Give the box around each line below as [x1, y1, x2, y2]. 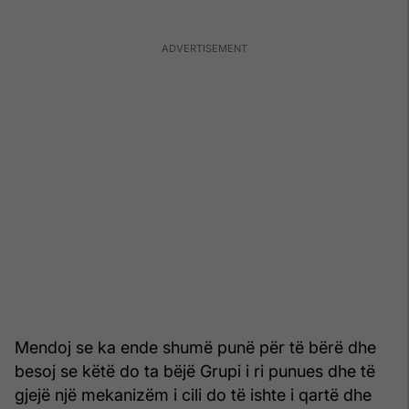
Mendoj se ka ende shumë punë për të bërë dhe [15, 337, 376, 357]
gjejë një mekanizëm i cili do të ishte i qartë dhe [15, 384, 372, 404]
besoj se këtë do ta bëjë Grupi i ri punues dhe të [15, 361, 375, 381]
